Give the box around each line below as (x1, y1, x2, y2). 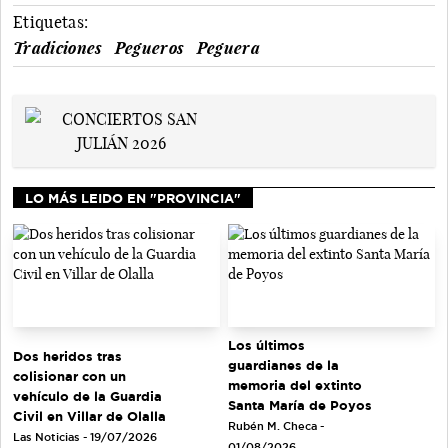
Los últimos (228, 338, 305, 353)
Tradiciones (13, 37, 103, 58)
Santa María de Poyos (228, 398, 372, 413)
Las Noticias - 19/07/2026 (13, 430, 157, 443)
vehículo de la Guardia (13, 388, 162, 403)
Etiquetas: (13, 11, 89, 32)
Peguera (196, 37, 260, 58)
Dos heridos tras (13, 348, 122, 363)
